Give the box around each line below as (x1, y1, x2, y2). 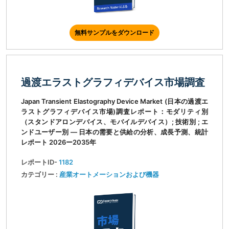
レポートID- (21, 158, 59, 167)
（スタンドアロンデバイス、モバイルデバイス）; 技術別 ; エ (21, 118, 208, 126)
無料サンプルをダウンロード (75, 29, 154, 37)
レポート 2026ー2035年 (21, 138, 96, 147)
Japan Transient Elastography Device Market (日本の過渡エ (21, 97, 208, 106)
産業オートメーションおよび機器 (59, 170, 159, 179)
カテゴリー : (21, 170, 59, 179)
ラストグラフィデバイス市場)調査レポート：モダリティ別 (21, 107, 208, 116)
